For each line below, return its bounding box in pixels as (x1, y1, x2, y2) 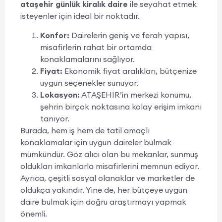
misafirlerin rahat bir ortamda (40, 42, 152, 52)
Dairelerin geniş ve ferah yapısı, (69, 30, 189, 40)
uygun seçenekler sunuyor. (40, 77, 138, 88)
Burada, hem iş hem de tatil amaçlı (20, 125, 150, 135)
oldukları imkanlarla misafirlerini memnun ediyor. (20, 161, 199, 171)
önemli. (20, 208, 47, 219)
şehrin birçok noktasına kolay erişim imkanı (40, 101, 202, 111)
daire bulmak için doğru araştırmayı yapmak (20, 196, 186, 207)
